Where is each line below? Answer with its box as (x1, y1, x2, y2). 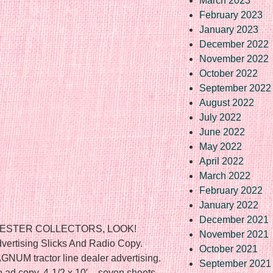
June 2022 (199, 126, 245, 137)
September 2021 (199, 258, 271, 269)
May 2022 (199, 141, 242, 152)
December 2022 (199, 38, 269, 49)
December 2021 (199, 214, 269, 225)
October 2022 (199, 68, 258, 79)
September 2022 (199, 82, 271, 93)
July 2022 (199, 112, 241, 122)
